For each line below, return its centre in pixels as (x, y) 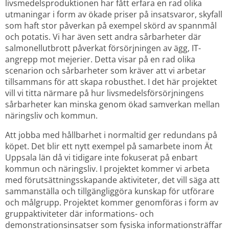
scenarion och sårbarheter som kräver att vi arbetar (106, 70)
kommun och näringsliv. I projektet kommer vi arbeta (107, 168)
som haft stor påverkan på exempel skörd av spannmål (111, 25)
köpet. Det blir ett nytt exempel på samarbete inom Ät (109, 146)
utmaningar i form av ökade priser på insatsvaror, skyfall (114, 14)
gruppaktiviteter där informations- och (79, 213)
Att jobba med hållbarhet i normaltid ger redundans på (111, 135)
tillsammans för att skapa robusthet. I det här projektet (111, 82)
